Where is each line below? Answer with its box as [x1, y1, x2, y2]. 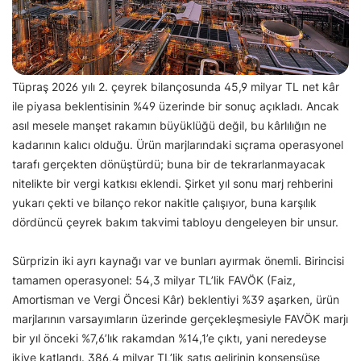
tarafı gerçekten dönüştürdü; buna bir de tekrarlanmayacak [12, 157, 326, 172]
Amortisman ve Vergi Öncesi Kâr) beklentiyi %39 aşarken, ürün [12, 293, 339, 307]
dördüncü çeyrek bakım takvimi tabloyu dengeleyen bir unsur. [12, 215, 338, 230]
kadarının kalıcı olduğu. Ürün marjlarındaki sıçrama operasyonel [12, 138, 343, 152]
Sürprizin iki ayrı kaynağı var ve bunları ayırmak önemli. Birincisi [12, 254, 344, 268]
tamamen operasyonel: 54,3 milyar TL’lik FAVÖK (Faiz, [12, 273, 296, 288]
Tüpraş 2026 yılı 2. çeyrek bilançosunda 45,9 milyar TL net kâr [12, 80, 339, 94]
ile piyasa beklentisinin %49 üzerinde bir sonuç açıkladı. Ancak [12, 99, 339, 114]
